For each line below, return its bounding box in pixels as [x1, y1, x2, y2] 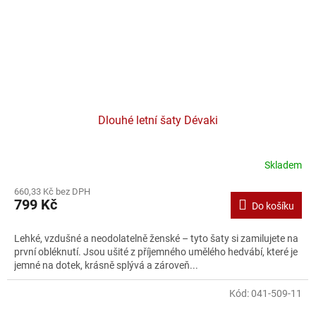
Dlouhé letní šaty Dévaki [98, 114, 218, 128]
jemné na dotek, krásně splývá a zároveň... [14, 260, 198, 272]
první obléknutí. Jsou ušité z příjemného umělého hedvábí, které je [14, 246, 298, 258]
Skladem [265, 159, 302, 171]
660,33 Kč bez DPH [14, 186, 90, 197]
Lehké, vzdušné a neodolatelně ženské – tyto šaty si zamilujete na [14, 233, 298, 245]
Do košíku [252, 200, 294, 212]
